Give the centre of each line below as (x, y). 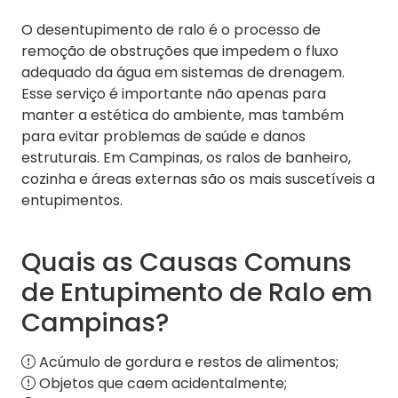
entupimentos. (72, 201)
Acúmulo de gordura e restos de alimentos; (187, 362)
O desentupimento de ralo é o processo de (171, 30)
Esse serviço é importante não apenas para (174, 94)
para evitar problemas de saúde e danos (163, 137)
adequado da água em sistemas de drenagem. (183, 73)
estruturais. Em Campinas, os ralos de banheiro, (186, 158)
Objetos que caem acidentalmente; (161, 384)
